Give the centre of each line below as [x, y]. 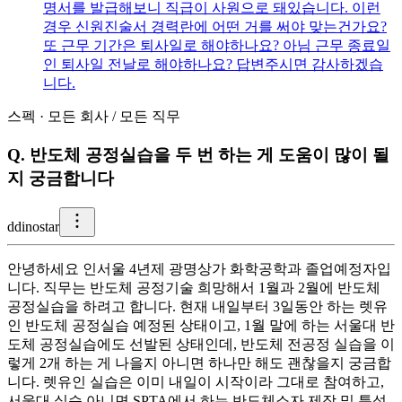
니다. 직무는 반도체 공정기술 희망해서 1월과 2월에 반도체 [194, 287]
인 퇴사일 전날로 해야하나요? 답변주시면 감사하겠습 [213, 65]
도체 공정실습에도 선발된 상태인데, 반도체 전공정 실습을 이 [201, 344]
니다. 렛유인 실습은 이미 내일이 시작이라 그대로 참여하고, [196, 381]
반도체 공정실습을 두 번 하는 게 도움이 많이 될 [210, 155]
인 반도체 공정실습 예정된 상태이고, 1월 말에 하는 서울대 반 [201, 325]
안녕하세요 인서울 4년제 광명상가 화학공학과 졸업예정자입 [199, 268]
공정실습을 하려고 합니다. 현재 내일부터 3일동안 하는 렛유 [197, 306]
